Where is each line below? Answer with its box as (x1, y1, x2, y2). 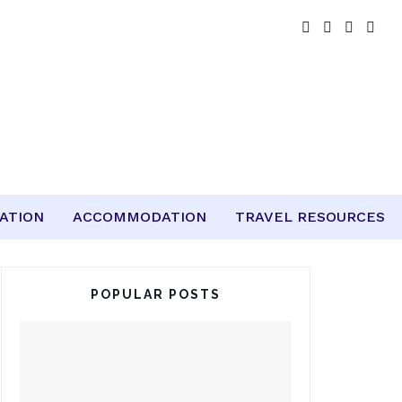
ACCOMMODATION (73, 208, 206, 225)
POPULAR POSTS (91, 287, 221, 301)
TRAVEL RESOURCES (235, 208, 385, 225)
